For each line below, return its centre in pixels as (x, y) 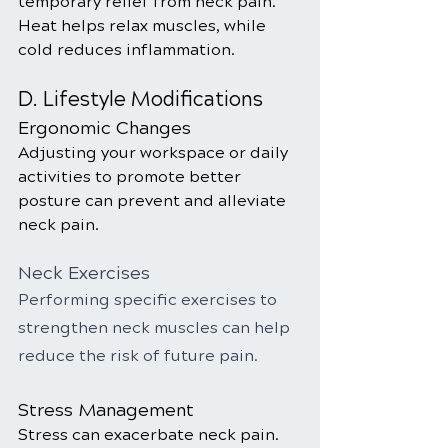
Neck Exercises (84, 273)
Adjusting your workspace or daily (155, 152)
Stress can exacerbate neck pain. (150, 434)
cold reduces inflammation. (126, 49)
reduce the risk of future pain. (138, 355)
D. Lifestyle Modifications (140, 99)
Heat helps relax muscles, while (144, 25)
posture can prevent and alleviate (154, 200)
